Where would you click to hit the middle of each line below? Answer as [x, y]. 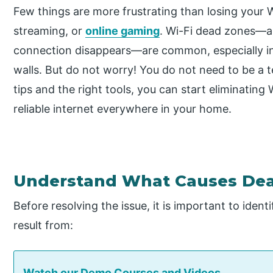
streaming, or [50, 30]
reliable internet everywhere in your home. [123, 108]
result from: [44, 225]
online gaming [123, 30]
